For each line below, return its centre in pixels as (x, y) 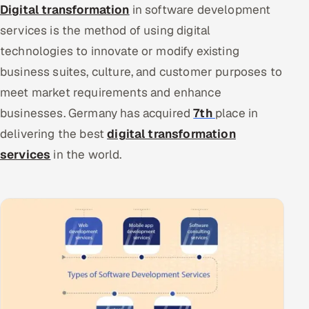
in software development (200, 9)
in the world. (86, 154)
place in (237, 113)
